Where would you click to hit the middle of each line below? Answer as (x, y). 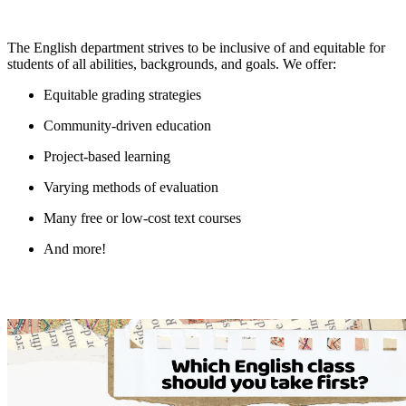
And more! (75, 248)
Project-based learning (107, 156)
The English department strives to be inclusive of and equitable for (196, 47)
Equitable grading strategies (122, 94)
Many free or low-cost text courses (142, 217)
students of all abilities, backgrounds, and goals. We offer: (172, 63)
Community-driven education (127, 125)
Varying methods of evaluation (131, 187)
